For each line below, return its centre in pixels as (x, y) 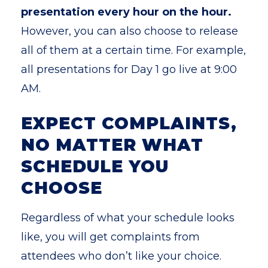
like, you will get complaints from (110, 237)
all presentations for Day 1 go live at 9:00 (129, 69)
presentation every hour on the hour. (126, 12)
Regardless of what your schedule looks (128, 218)
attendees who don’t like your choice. (121, 256)
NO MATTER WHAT (112, 145)
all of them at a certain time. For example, (133, 50)
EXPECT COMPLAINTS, (129, 123)
